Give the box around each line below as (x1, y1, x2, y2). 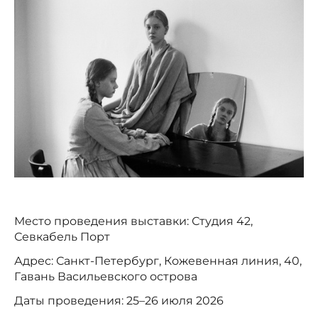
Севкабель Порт (14, 230, 110, 244)
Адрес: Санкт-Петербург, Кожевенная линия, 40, (14, 254, 302, 268)
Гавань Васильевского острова (14, 270, 197, 284)
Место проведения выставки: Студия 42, (14, 214, 253, 229)
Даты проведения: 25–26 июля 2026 (14, 294, 224, 308)
